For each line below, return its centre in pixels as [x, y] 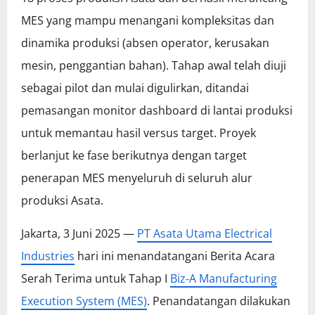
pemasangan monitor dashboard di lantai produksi [157, 111]
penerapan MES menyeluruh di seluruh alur [137, 178]
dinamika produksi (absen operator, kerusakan [145, 43]
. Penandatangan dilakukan [219, 301]
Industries [48, 256]
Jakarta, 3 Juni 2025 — [79, 234]
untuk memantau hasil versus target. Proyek [139, 133]
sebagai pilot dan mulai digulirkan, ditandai [135, 88]
